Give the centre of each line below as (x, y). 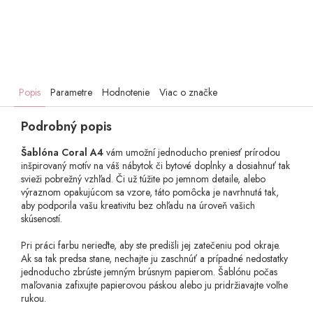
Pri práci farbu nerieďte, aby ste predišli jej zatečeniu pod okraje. (151, 246)
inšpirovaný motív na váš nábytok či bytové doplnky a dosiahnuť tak (155, 166)
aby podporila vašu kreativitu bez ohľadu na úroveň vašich (138, 206)
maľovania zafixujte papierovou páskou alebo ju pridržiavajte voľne (154, 285)
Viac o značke (188, 93)
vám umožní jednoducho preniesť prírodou (192, 153)
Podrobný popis (66, 127)
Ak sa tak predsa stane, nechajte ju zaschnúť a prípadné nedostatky (154, 259)
